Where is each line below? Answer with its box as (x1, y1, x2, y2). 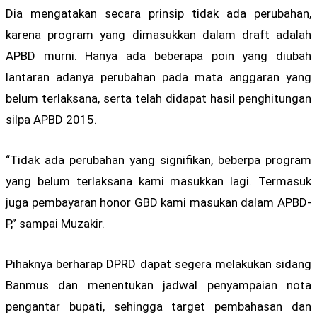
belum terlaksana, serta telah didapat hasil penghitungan (6, 91, 311, 105)
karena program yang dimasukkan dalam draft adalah (6, 27, 311, 42)
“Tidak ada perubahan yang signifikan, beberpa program (6, 152, 311, 167)
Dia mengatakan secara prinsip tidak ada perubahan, (6, 6, 311, 21)
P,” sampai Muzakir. (6, 216, 105, 231)
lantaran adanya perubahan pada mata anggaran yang (6, 69, 311, 84)
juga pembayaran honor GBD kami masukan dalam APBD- (6, 195, 311, 209)
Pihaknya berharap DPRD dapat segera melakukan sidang (6, 257, 311, 272)
